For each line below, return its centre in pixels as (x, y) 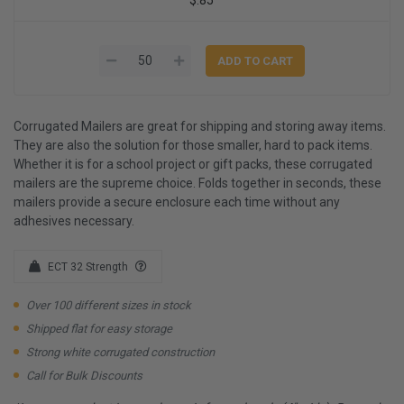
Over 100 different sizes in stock (109, 305)
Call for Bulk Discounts (84, 375)
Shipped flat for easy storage (99, 328)
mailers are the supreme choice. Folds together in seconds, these (197, 183)
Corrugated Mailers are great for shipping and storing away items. (200, 126)
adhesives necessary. (74, 220)
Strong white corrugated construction (120, 352)
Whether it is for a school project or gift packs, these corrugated (193, 164)
